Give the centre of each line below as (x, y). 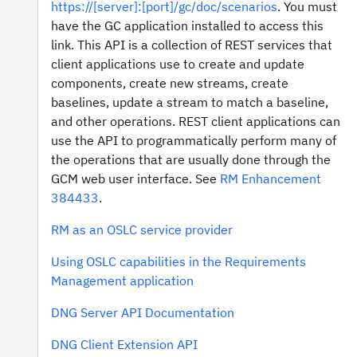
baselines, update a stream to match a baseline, (190, 102)
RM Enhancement (271, 178)
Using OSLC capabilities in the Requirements (178, 261)
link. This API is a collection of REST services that (192, 45)
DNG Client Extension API (124, 344)
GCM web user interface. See (135, 178)
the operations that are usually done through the (191, 159)
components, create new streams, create (170, 83)
